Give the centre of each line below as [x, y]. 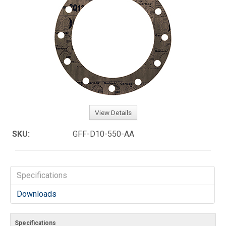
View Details [113, 112]
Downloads [37, 194]
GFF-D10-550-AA [103, 134]
